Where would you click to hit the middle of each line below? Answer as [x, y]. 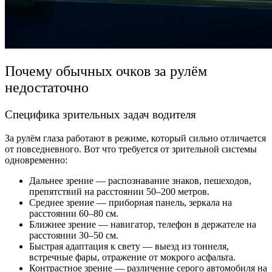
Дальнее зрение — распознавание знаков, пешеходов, [140, 180]
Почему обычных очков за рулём [106, 71]
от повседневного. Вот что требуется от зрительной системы [131, 149]
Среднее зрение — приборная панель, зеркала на [131, 202]
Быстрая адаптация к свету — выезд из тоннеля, [129, 246]
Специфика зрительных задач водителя [100, 114]
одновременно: [36, 160]
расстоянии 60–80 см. [74, 213]
